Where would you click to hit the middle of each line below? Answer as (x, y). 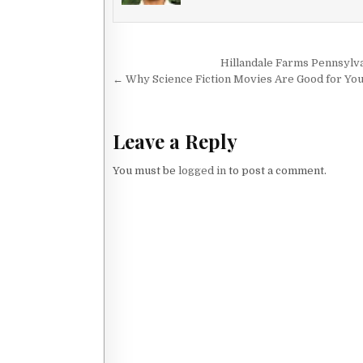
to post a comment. (276, 170)
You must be (145, 170)
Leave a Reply (175, 141)
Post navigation (194, 66)
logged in (202, 170)
